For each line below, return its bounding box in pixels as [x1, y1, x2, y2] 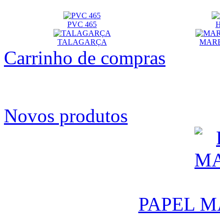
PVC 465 [67, 20, 97, 29]
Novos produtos [4, 105, 128, 127]
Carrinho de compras [4, 47, 165, 69]
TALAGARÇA [57, 38, 107, 47]
